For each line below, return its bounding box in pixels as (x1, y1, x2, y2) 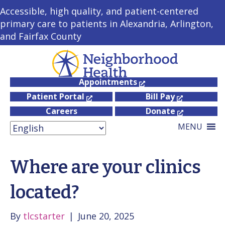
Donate (145, 105, 175, 117)
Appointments (78, 76, 137, 88)
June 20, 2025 (78, 210, 134, 222)
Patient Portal (26, 91, 84, 102)
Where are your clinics (10, 156, 201, 179)
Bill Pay (146, 91, 175, 102)
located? (10, 181, 79, 204)
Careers (45, 105, 77, 117)
